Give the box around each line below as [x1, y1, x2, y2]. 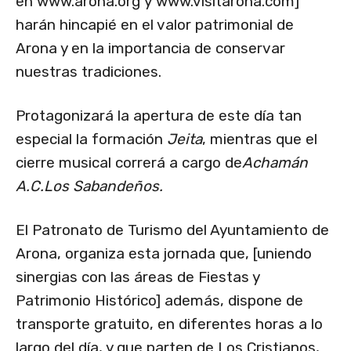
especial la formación [16, 130, 167, 149]
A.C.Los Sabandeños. [16, 177, 163, 196]
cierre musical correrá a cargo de [16, 154, 242, 172]
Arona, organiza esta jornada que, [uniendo [16, 244, 312, 263]
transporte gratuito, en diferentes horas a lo [16, 315, 323, 334]
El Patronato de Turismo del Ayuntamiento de [16, 221, 329, 240]
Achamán [242, 154, 308, 172]
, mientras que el [202, 130, 317, 149]
